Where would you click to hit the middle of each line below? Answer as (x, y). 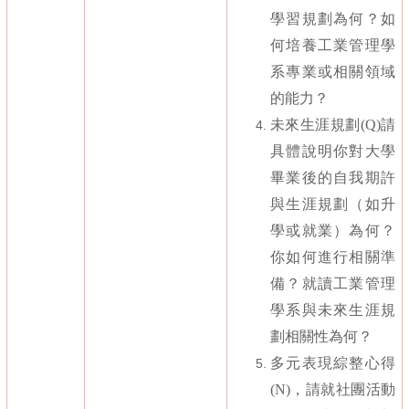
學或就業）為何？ (333, 231)
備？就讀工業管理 (333, 284)
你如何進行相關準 (333, 257)
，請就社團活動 (343, 390)
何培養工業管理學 (333, 46)
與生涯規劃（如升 (333, 204)
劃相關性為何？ (321, 337)
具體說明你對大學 (333, 152)
